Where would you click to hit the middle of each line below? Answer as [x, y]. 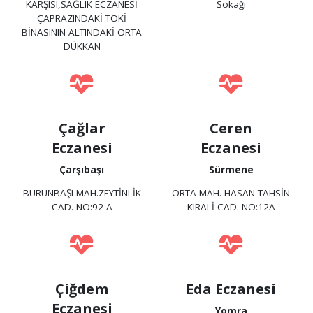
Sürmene [231, 169]
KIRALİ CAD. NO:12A [231, 207]
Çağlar [82, 128]
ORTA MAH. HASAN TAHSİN [231, 193]
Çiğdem [82, 289]
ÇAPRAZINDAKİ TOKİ [82, 19]
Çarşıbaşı [82, 169]
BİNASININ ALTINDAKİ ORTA [82, 32]
